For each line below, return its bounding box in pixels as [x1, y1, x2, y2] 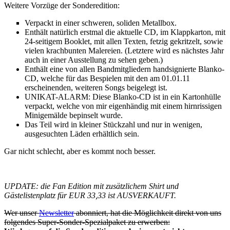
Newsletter [39, 208, 74, 217]
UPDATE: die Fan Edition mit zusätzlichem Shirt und [4, 181, 179, 190]
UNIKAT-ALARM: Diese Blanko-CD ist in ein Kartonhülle [25, 92, 221, 101]
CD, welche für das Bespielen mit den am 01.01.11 [25, 73, 190, 83]
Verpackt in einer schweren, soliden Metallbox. [25, 18, 177, 27]
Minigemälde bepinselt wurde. [25, 110, 123, 120]
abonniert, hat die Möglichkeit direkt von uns [74, 208, 221, 217]
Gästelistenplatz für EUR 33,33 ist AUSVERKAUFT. [4, 190, 176, 200]
